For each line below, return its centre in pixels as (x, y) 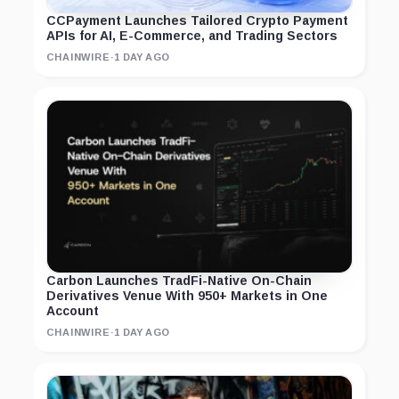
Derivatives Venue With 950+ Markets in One (187, 295)
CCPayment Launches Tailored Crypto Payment (197, 21)
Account (73, 310)
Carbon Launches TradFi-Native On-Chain (179, 280)
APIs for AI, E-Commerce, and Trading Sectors (192, 36)
